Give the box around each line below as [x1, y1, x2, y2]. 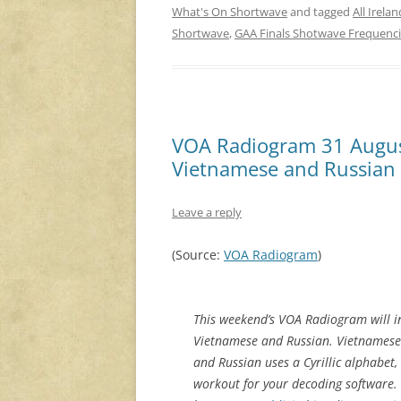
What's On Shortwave [172, 4, 287, 21]
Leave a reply [172, 204, 242, 221]
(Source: [172, 246, 224, 264]
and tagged [287, 4, 353, 21]
